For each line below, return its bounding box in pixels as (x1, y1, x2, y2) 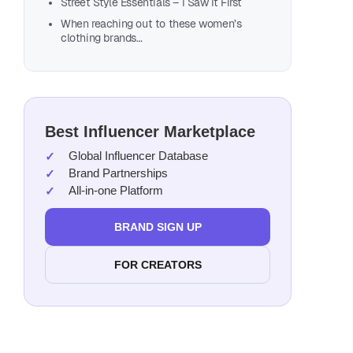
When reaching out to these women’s (61, 17, 242, 31)
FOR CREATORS (113, 258, 202, 272)
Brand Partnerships (69, 166, 168, 180)
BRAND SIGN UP (113, 221, 202, 234)
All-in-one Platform (69, 184, 163, 198)
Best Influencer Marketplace (45, 123, 255, 141)
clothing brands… (61, 32, 143, 45)
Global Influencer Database (69, 149, 208, 163)
